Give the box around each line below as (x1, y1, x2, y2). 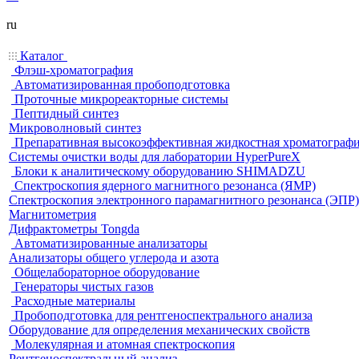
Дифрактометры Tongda (9, 222, 139, 236)
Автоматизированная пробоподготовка (14, 78, 230, 91)
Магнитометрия (9, 208, 96, 221)
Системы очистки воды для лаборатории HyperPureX (9, 150, 301, 163)
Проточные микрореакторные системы (14, 92, 228, 106)
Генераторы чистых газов (14, 280, 154, 293)
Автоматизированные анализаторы (14, 236, 208, 250)
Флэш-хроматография (14, 63, 133, 77)
